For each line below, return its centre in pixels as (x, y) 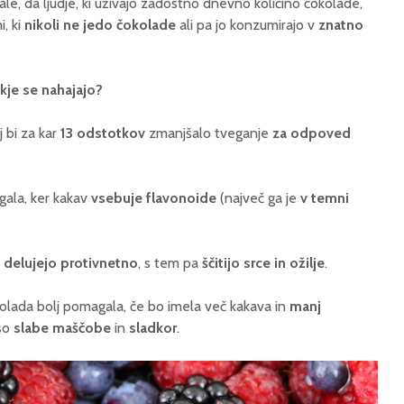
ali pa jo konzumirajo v (247, 25)
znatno (341, 25)
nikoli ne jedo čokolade (100, 25)
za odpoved (310, 133)
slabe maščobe (64, 328)
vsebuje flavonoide (154, 198)
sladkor (153, 328)
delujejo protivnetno (71, 263)
